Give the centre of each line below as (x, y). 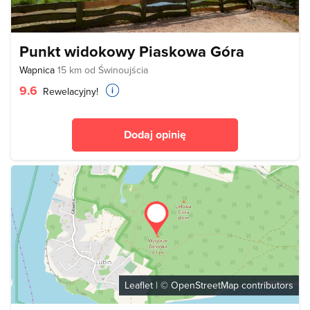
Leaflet (139, 285)
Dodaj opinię (155, 135)
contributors (266, 285)
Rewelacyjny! (69, 91)
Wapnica (38, 70)
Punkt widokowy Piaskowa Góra (132, 51)
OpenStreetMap (205, 285)
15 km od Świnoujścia (103, 70)
